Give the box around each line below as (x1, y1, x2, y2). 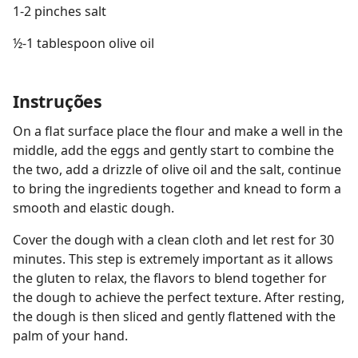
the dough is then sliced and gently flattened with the (13, 308, 336, 325)
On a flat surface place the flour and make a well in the (13, 122, 343, 140)
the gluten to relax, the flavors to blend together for (13, 269, 327, 287)
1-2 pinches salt (13, 2, 106, 20)
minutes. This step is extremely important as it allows (13, 250, 333, 268)
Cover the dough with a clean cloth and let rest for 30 (13, 231, 334, 249)
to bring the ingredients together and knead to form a (13, 180, 341, 197)
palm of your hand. (13, 327, 128, 344)
